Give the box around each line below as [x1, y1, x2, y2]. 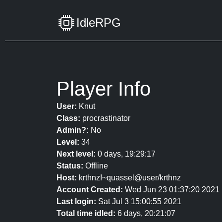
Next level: [56, 150, 96, 158]
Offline [83, 162, 108, 170]
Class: [56, 114, 80, 122]
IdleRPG [76, 16, 121, 29]
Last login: [56, 197, 96, 206]
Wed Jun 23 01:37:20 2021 [123, 185, 220, 194]
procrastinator [80, 114, 130, 122]
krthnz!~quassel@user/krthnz [77, 173, 181, 182]
